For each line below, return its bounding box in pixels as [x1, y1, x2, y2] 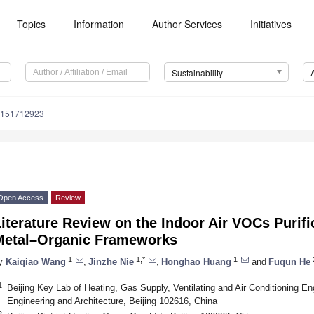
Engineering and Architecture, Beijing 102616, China [6, 295, 217, 306]
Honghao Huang [161, 256, 231, 267]
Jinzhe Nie [88, 256, 134, 267]
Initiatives [250, 17, 292, 31]
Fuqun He [268, 256, 310, 267]
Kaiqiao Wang [6, 256, 66, 267]
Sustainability [171, 67, 223, 79]
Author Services [152, 17, 223, 31]
